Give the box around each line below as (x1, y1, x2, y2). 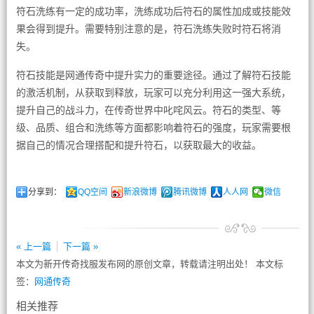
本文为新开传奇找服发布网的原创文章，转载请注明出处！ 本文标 (15, 259, 283, 269)
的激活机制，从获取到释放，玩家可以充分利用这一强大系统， (15, 87, 291, 98)
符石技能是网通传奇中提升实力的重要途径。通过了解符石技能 (15, 69, 291, 81)
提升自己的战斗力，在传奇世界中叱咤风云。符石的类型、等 (15, 104, 281, 116)
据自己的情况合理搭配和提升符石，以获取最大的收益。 (15, 139, 261, 151)
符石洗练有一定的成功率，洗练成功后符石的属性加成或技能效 (15, 6, 291, 17)
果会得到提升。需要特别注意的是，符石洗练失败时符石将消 (15, 23, 281, 34)
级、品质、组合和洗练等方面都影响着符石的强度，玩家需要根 (15, 122, 291, 133)
